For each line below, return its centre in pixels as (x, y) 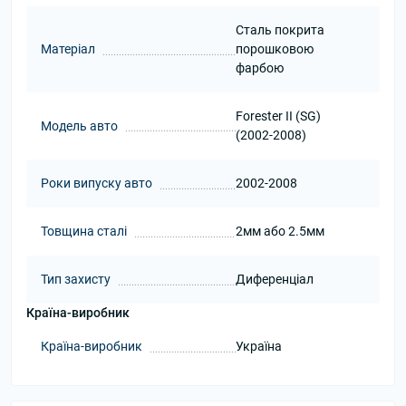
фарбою (259, 68)
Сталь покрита (280, 30)
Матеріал (68, 49)
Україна (258, 346)
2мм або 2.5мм (280, 231)
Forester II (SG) (278, 116)
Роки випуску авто (97, 183)
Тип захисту (76, 279)
